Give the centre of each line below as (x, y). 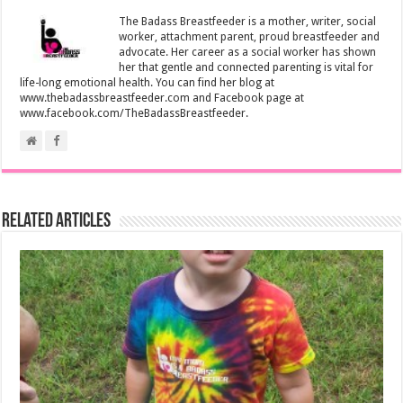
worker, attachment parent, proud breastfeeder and (250, 37)
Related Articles (57, 222)
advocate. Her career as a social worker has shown (248, 53)
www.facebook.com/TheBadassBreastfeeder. (134, 114)
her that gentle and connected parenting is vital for (246, 68)
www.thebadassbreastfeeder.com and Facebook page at (162, 99)
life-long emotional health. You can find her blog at (148, 83)
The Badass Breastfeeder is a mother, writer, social (248, 22)
